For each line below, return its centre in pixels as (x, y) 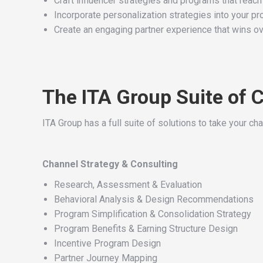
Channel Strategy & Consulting (110, 164)
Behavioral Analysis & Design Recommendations (154, 199)
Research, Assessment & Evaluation (128, 185)
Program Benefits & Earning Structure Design (146, 229)
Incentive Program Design (107, 243)
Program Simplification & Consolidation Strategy (153, 214)
